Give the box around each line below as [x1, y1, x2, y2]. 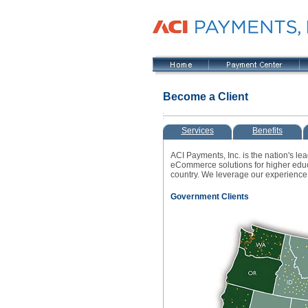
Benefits [252, 126, 283, 135]
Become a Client [163, 91, 248, 102]
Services [181, 126, 214, 135]
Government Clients [170, 192, 249, 201]
